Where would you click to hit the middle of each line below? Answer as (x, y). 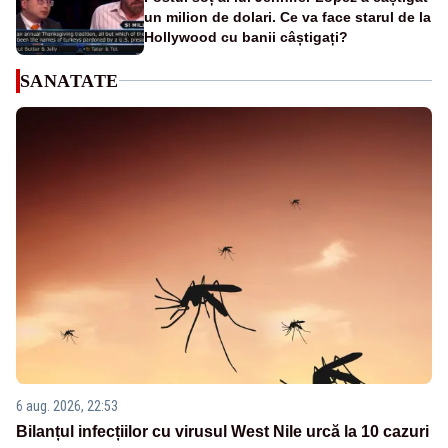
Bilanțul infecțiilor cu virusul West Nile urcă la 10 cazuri (222, 432)
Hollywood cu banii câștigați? (246, 36)
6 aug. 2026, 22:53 (67, 406)
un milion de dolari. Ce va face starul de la (287, 16)
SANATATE (69, 80)
